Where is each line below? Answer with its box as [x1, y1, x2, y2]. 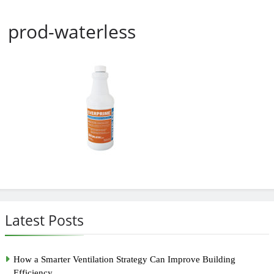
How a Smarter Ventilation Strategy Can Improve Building [13, 254, 235, 264]
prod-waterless [8, 18, 136, 44]
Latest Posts [5, 210, 84, 230]
